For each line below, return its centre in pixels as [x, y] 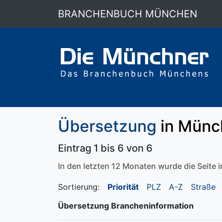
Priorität [123, 187]
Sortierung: [79, 187]
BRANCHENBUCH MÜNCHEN [128, 14]
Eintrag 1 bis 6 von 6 [105, 148]
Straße [203, 187]
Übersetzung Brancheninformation [126, 206]
